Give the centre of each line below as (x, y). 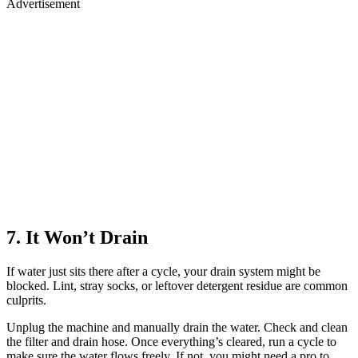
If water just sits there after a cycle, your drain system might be (163, 271)
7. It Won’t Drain (77, 237)
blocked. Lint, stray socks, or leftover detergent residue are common (177, 285)
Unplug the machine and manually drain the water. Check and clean (177, 327)
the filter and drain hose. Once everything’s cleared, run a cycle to (171, 341)
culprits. (26, 300)
